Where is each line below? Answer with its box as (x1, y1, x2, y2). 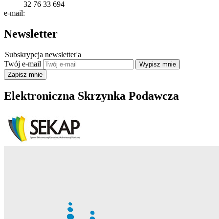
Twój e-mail (4, 60, 41, 68)
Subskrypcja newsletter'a (5, 50, 81, 59)
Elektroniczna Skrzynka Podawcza (4, 89, 179, 103)
